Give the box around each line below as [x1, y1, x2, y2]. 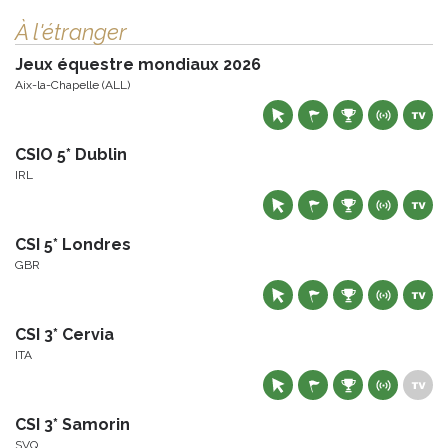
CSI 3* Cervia [15, 325, 114, 345]
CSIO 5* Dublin [15, 145, 127, 165]
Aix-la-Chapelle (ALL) [15, 78, 130, 93]
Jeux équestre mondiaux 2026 [15, 55, 261, 75]
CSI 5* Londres [15, 235, 131, 255]
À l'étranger [15, 19, 127, 46]
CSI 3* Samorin [15, 415, 130, 435]
